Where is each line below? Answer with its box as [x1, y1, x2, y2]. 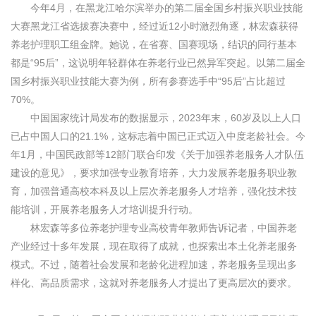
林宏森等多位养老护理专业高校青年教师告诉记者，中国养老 [11, 222, 297, 233]
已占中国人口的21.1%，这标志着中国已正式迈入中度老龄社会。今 [11, 130, 305, 142]
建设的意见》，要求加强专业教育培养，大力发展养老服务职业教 [11, 167, 297, 178]
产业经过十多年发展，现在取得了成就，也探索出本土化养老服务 [11, 241, 297, 252]
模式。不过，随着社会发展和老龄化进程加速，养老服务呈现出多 [11, 259, 297, 270]
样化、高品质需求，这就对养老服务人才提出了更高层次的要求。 [11, 277, 297, 288]
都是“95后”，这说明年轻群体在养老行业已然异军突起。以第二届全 [11, 57, 305, 68]
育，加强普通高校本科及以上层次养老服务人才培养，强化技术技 [11, 186, 297, 197]
